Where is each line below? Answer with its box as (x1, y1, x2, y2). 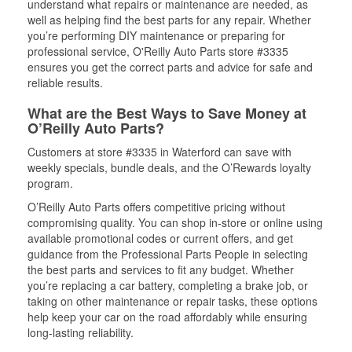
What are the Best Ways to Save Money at (27, 103, 306, 123)
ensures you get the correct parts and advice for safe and (27, 59, 313, 75)
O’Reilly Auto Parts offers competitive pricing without (27, 199, 285, 214)
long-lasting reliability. (27, 324, 134, 340)
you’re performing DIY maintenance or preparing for (27, 27, 285, 43)
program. (27, 175, 73, 191)
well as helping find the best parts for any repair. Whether (27, 12, 311, 27)
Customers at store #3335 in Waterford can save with (27, 144, 291, 159)
